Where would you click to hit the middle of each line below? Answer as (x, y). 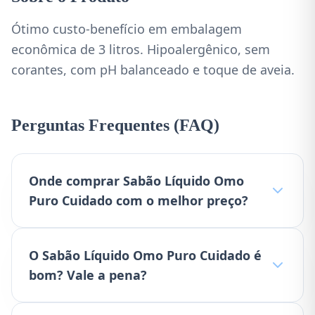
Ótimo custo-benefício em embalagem (127, 29)
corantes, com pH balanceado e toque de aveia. (153, 70)
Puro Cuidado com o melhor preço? (139, 200)
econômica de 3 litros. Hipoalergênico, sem (141, 49)
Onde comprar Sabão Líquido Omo (136, 181)
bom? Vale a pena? (88, 275)
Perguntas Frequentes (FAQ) (115, 125)
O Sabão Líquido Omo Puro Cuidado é (145, 255)
